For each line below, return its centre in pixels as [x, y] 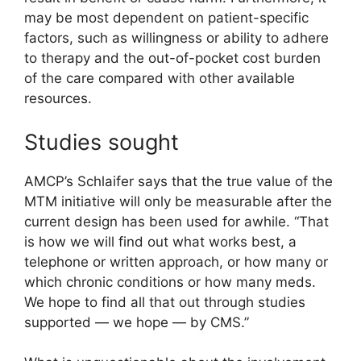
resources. [58, 99]
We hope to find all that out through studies [165, 302]
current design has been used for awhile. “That [176, 221]
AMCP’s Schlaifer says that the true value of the [178, 181]
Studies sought [102, 142]
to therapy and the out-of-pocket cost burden [172, 58]
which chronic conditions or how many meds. [170, 282]
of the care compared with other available [160, 79]
